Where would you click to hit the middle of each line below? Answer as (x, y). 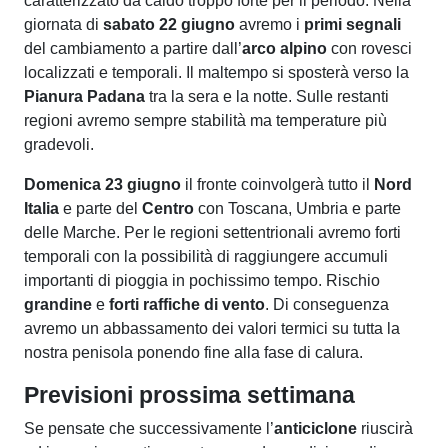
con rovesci (369, 48)
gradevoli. (61, 144)
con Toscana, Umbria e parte (297, 208)
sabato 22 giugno (169, 24)
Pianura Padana (84, 96)
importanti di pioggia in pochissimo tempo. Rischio (202, 280)
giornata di (63, 24)
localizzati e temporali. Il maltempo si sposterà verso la (216, 72)
